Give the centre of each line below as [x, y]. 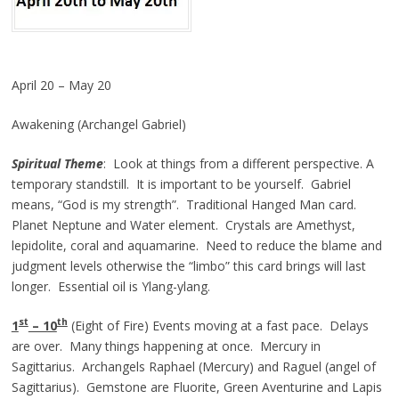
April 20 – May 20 [61, 85]
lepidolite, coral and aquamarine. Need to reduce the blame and [196, 245]
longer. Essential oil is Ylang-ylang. [110, 286]
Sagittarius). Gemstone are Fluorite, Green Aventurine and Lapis [196, 387]
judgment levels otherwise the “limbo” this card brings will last [188, 265]
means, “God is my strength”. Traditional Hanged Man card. [185, 204]
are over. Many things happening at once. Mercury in [166, 346]
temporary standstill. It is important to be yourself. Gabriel [181, 183]
